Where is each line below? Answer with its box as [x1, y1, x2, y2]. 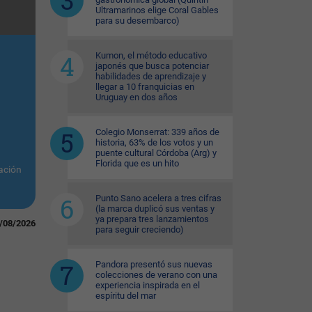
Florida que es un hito [95, 158, 179, 169]
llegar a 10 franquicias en [95, 81, 194, 92]
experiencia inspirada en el [95, 280, 200, 290]
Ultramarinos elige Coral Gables [95, 5, 219, 15]
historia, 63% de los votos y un [95, 137, 213, 148]
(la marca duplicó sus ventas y [95, 203, 214, 214]
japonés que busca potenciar [95, 61, 209, 71]
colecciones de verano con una [95, 270, 217, 280]
